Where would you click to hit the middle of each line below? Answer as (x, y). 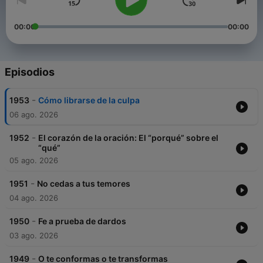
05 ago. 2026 (34, 161)
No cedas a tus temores (84, 184)
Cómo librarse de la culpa (89, 100)
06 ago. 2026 (34, 115)
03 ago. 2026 (34, 236)
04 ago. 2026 (34, 198)
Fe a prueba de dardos (82, 221)
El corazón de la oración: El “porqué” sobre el (128, 138)
